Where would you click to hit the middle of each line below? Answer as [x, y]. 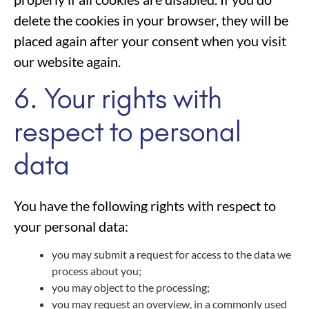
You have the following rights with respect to [145, 205]
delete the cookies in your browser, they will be [151, 20]
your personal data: [71, 226]
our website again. [67, 61]
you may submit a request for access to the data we [171, 255]
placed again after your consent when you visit [150, 40]
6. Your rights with [118, 98]
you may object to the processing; [131, 288]
